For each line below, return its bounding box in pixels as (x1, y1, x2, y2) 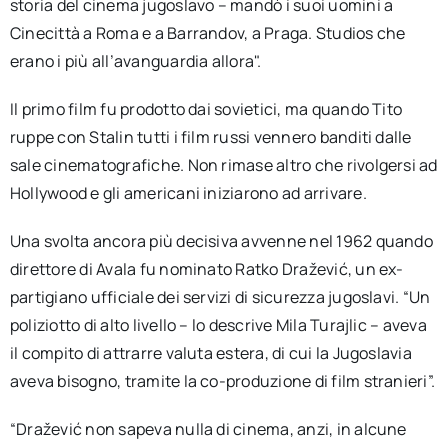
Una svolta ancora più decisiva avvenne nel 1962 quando (9, 230, 433, 252)
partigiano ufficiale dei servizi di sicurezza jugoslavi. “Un (9, 286, 431, 308)
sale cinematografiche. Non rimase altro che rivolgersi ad (9, 154, 438, 176)
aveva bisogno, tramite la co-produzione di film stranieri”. (9, 370, 436, 392)
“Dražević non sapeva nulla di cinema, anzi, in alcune (9, 418, 407, 440)
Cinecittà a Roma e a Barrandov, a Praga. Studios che (9, 22, 406, 44)
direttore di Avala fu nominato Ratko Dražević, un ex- (9, 258, 404, 280)
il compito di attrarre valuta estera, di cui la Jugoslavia (9, 342, 412, 364)
